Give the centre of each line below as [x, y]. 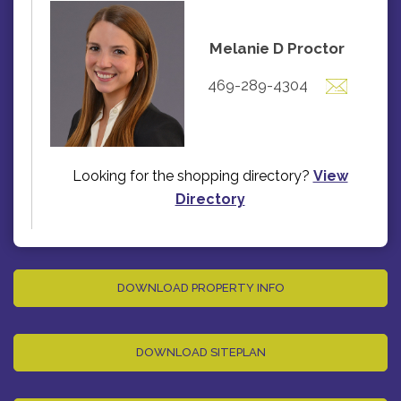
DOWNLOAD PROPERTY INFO [200, 287]
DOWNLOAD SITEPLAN [200, 352]
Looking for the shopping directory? [192, 175]
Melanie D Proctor [277, 49]
